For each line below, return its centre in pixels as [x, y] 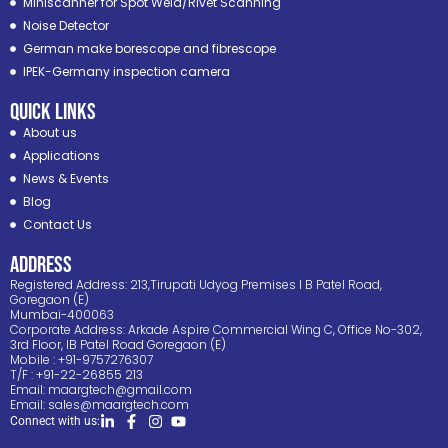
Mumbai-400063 [62, 315]
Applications [61, 156]
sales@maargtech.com [118, 405]
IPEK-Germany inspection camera [126, 72]
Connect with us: [55, 421]
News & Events [65, 179]
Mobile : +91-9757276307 [81, 360]
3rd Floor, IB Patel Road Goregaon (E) [118, 345]
